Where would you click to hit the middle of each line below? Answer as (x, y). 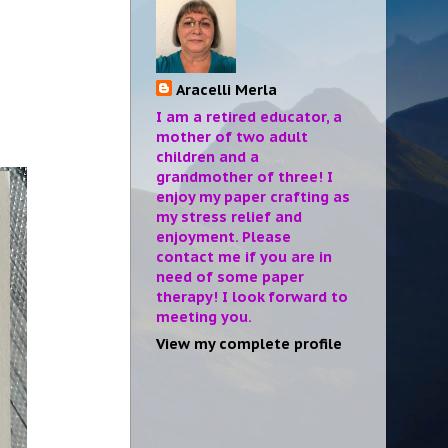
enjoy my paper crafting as (253, 197)
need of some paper (230, 277)
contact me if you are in (244, 257)
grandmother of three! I (244, 177)
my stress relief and (229, 217)
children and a (207, 157)
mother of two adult (232, 137)
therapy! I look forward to (252, 297)
